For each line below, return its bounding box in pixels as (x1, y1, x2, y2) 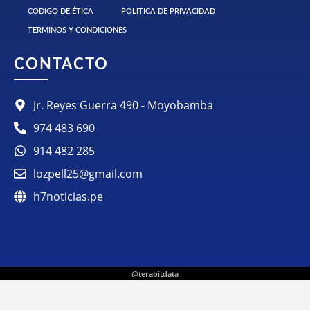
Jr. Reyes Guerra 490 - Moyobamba (33, 98, 213, 113)
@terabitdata (131, 268, 179, 280)
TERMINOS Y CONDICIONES (28, 26, 127, 35)
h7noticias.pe (33, 189, 103, 205)
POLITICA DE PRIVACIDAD (121, 8, 215, 16)
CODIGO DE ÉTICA (28, 8, 93, 16)
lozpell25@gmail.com (33, 166, 143, 182)
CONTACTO (14, 57, 109, 73)
